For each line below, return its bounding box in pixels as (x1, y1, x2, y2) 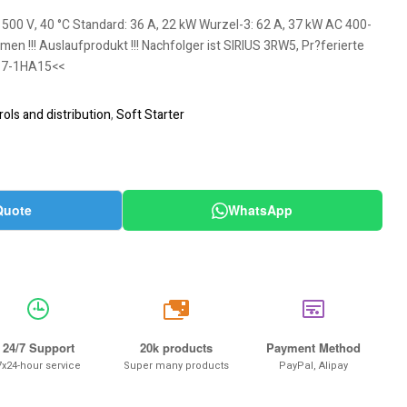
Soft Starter (115, 105, 184, 124)
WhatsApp (228, 201, 293, 219)
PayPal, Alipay (279, 358, 349, 373)
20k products (139, 339, 213, 356)
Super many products (123, 358, 229, 373)
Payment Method (266, 339, 362, 356)
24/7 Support (2, 339, 74, 356)
